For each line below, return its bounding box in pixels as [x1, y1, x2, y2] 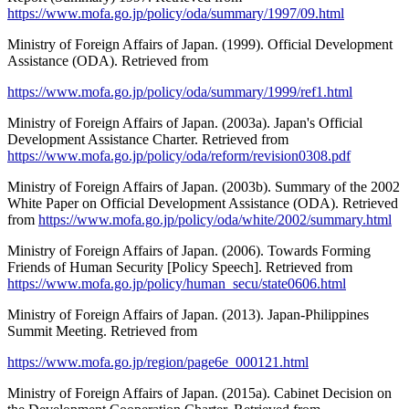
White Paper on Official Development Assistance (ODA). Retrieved [7, 195, 398, 212]
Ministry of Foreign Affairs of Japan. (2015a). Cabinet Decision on [7, 385, 392, 402]
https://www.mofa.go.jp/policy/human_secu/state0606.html [7, 276, 346, 292]
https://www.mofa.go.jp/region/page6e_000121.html [7, 354, 309, 371]
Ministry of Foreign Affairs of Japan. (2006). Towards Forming [7, 243, 371, 259]
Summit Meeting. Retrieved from [7, 323, 197, 340]
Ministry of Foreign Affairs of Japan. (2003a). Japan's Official [7, 115, 362, 131]
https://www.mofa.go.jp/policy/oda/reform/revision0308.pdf [7, 148, 351, 164]
